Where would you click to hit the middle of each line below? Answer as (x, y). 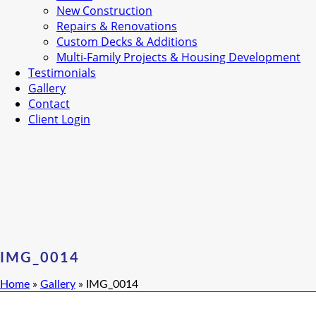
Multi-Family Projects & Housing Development (178, 57)
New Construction (104, 11)
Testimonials (62, 73)
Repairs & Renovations (117, 26)
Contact (49, 104)
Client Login (59, 119)
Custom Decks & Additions (127, 42)
